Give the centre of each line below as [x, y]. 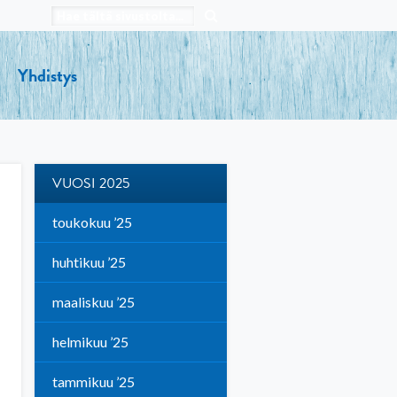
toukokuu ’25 [92, 222]
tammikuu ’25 [93, 381]
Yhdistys [47, 75]
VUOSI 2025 [91, 183]
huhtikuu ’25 [89, 262]
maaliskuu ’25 [93, 302]
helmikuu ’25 [90, 342]
